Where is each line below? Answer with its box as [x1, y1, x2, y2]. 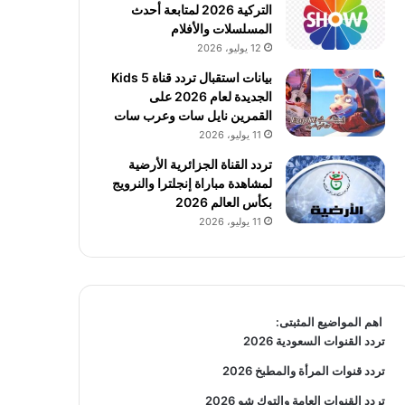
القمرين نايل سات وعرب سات [113, 108, 272, 123]
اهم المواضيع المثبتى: [275, 315, 385, 329]
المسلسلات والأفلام [170, 21, 272, 36]
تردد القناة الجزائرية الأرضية [127, 156, 272, 172]
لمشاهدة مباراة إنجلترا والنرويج [111, 175, 272, 191]
